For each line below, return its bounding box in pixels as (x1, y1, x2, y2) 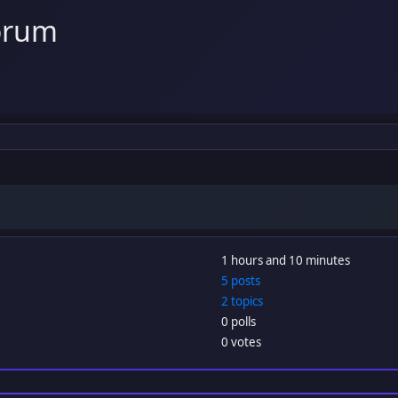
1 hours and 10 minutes (220, 252, 350, 269)
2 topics (220, 293, 263, 310)
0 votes (220, 334, 261, 351)
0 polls (220, 314, 256, 330)
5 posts (220, 273, 260, 290)
